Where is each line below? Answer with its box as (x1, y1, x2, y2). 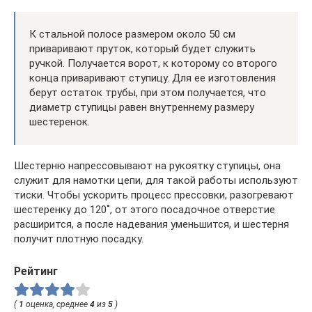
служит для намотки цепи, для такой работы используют (14, 173, 298, 187)
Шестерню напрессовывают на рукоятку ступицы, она (14, 159, 281, 172)
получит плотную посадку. (14, 232, 143, 245)
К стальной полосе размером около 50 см (29, 27, 235, 40)
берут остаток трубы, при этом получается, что (29, 86, 266, 99)
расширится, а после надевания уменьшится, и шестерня (14, 217, 289, 231)
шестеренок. (29, 115, 90, 128)
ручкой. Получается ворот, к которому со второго (29, 56, 277, 70)
